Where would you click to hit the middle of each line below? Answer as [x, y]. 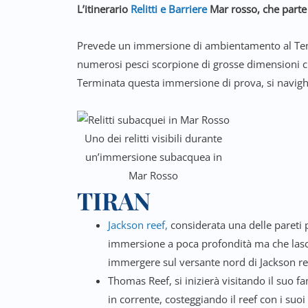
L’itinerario [104, 9]
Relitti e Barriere [169, 9]
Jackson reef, [138, 224]
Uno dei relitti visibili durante [153, 138]
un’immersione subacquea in [153, 156]
